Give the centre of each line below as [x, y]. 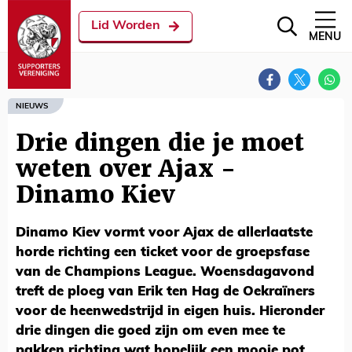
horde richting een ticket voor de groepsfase [163, 253]
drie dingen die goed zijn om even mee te [150, 331]
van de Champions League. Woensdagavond [165, 272]
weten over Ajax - [126, 169]
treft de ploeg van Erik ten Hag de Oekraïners [165, 292]
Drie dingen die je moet [160, 143]
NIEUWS [32, 106]
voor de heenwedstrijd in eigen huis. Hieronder [170, 312]
